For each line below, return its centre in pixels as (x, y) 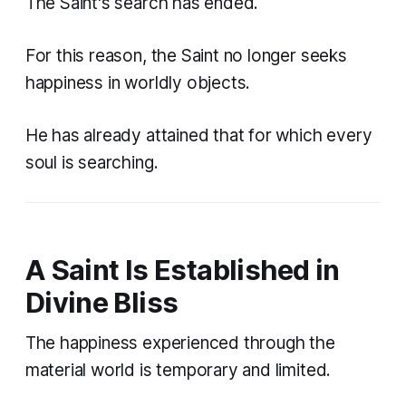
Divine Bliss (101, 303)
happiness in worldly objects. (138, 83)
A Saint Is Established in (182, 270)
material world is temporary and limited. (178, 371)
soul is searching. (92, 163)
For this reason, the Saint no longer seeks (186, 56)
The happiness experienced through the (180, 343)
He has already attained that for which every (198, 136)
